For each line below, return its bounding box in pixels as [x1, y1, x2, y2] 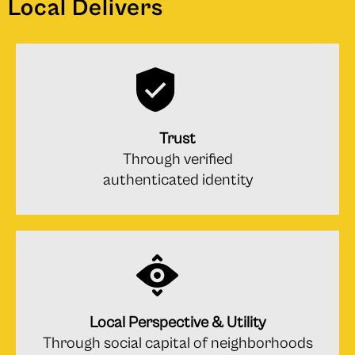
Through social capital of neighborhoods [42, 334, 313, 353]
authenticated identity [102, 170, 253, 189]
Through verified [122, 150, 233, 169]
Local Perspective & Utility [90, 313, 265, 332]
